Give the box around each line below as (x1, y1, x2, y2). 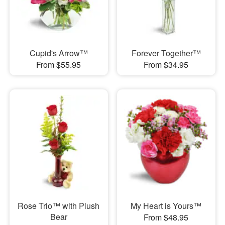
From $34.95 (144, 59, 189, 71)
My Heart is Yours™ (131, 199, 202, 211)
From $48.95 (144, 211, 189, 223)
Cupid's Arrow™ (29, 47, 88, 59)
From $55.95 (36, 59, 81, 71)
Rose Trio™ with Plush (18, 199, 100, 211)
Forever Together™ (131, 47, 201, 59)
